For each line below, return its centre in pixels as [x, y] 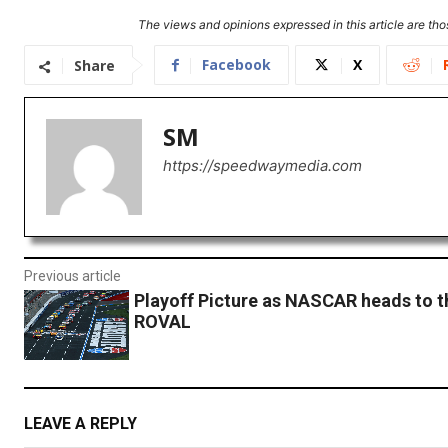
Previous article [72, 276]
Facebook [236, 65]
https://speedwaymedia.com [262, 166]
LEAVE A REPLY [80, 423]
